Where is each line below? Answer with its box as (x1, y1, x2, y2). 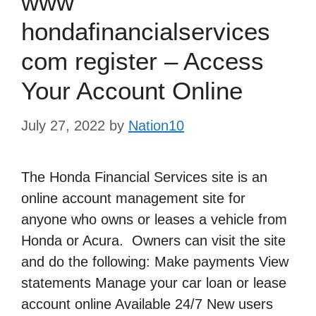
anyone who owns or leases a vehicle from (21, 212, 287, 227)
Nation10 (128, 118, 184, 133)
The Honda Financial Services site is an (21, 169, 267, 185)
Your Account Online (21, 77, 243, 104)
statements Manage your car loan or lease (21, 275, 286, 291)
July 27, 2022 (21, 118, 105, 133)
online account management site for (21, 190, 245, 206)
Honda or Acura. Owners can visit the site (21, 233, 286, 248)
